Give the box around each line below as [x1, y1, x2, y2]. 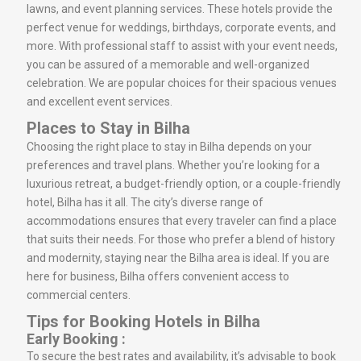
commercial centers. [27, 288, 131, 301]
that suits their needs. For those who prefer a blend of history [27, 232, 335, 246]
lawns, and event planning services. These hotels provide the [27, 2, 333, 15]
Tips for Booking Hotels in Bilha [27, 311, 260, 331]
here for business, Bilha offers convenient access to [27, 269, 289, 283]
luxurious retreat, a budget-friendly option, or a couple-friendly [27, 176, 341, 190]
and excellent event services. [27, 94, 172, 108]
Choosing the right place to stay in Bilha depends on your [27, 139, 312, 153]
